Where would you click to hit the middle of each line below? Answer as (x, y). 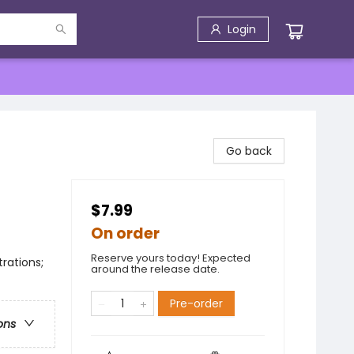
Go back (249, 151)
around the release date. (155, 269)
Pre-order (196, 303)
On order (125, 233)
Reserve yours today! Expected (171, 258)
